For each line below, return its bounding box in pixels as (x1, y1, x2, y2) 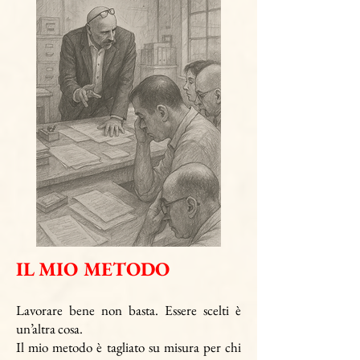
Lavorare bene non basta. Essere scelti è (16, 301, 241, 319)
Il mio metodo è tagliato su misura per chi (16, 338, 241, 356)
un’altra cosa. (16, 320, 83, 337)
